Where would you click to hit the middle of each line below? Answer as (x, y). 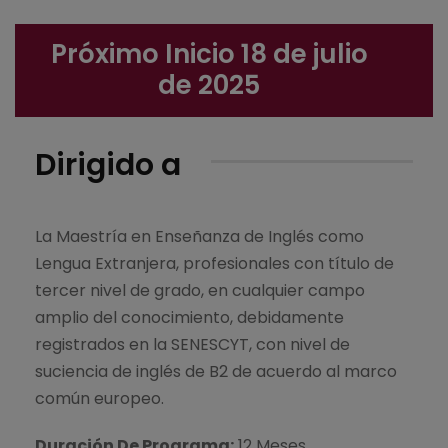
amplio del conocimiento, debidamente (189, 317)
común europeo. (99, 398)
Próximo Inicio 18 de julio (209, 53)
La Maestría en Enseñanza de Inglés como (199, 236)
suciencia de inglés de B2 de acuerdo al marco (216, 371)
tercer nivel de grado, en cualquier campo (200, 290)
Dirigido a (108, 164)
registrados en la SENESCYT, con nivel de (192, 344)
